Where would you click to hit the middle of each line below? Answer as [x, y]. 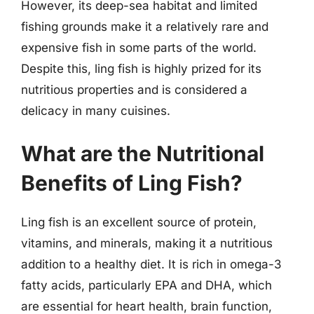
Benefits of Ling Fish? [132, 183]
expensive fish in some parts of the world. [139, 47]
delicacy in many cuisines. [96, 110]
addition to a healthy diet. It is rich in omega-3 [151, 264]
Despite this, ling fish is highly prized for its [141, 68]
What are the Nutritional [143, 153]
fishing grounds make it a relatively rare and [145, 26]
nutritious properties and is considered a [134, 89]
